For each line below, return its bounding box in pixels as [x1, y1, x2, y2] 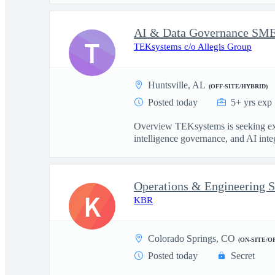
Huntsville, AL [148, 80, 206, 90]
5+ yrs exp [231, 97, 272, 107]
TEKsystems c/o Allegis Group [134, 42, 252, 52]
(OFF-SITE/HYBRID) [209, 83, 268, 90]
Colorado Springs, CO [148, 233, 235, 244]
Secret [231, 250, 255, 261]
